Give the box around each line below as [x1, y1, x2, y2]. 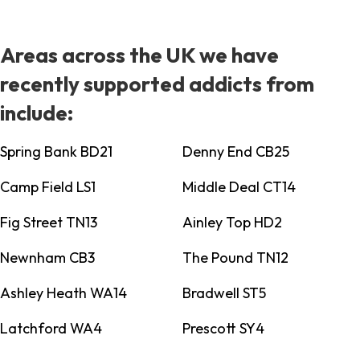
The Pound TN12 [182, 248, 288, 268]
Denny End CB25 [182, 142, 289, 162]
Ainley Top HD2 [182, 213, 282, 232]
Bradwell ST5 [182, 284, 266, 303]
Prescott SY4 [182, 319, 264, 338]
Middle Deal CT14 [182, 178, 296, 197]
